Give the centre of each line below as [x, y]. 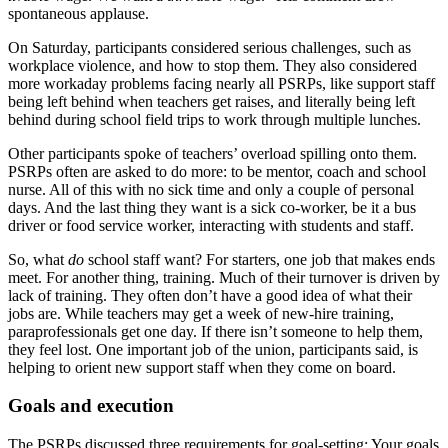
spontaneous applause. [80, 13]
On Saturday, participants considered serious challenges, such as [209, 47]
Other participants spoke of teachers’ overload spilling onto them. [212, 153]
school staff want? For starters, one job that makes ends [259, 259]
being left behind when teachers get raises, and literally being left [211, 101]
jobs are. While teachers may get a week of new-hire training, [201, 313]
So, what [38, 259]
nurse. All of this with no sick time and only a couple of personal [211, 189]
